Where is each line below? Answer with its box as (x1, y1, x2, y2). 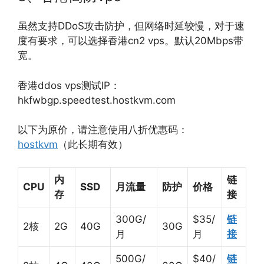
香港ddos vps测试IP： (18, 79, 120, 91)
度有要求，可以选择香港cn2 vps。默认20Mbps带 (18, 35, 243, 47)
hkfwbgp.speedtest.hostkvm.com (18, 94, 176, 106)
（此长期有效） (58, 138, 128, 150)
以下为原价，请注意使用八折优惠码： (18, 124, 188, 136)
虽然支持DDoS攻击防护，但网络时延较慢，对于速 (18, 20, 245, 32)
